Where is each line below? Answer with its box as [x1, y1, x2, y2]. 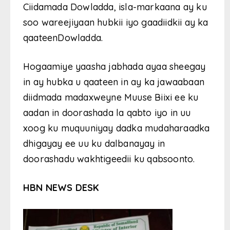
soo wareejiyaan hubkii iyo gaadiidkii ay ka [23, 16, 208, 29]
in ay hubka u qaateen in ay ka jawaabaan [23, 76, 205, 88]
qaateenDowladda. [23, 32, 103, 44]
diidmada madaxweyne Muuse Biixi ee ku [23, 91, 199, 104]
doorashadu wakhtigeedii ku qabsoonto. [23, 153, 195, 165]
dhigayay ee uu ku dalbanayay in [23, 138, 165, 150]
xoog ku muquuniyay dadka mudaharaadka [23, 122, 210, 135]
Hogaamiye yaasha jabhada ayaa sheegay [23, 61, 206, 73]
